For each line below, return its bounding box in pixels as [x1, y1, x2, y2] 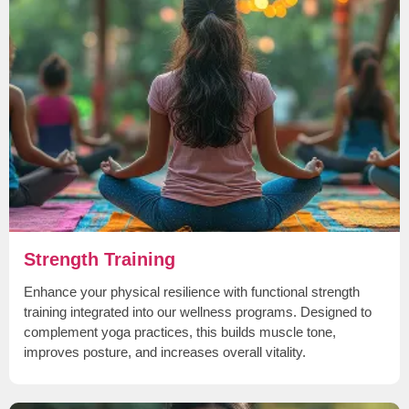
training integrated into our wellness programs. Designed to [24, 303, 372, 320]
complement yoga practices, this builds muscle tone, [24, 323, 336, 340]
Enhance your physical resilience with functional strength [24, 283, 360, 299]
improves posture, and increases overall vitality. [24, 343, 306, 360]
